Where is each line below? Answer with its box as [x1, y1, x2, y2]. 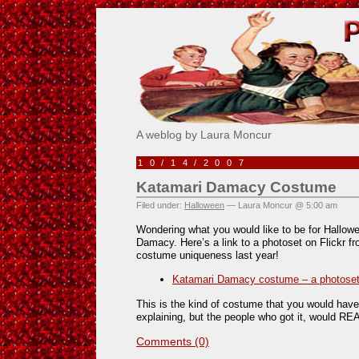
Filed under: [136, 200, 184, 210]
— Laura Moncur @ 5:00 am [224, 200, 337, 210]
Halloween [184, 200, 224, 210]
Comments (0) [136, 334, 209, 348]
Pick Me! [136, 2, 230, 28]
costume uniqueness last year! [136, 248, 279, 261]
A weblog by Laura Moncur [136, 128, 272, 141]
